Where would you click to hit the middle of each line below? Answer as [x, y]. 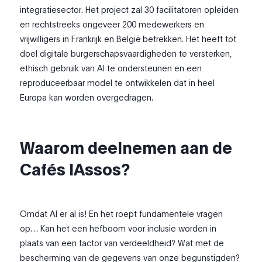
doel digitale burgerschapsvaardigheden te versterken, [126, 53]
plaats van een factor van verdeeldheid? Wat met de [122, 242]
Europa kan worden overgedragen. [87, 97]
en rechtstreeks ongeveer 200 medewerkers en [112, 24]
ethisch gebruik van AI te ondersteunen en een [111, 68]
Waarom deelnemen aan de [126, 146]
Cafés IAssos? [75, 168]
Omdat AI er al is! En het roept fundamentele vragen [122, 213]
